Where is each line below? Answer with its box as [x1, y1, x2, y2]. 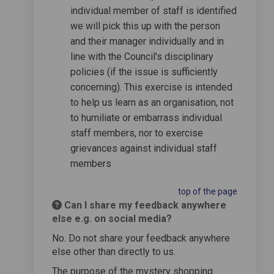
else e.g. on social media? [52, 212, 172, 224]
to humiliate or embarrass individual [70, 111, 222, 124]
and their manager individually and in [70, 35, 224, 47]
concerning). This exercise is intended [70, 81, 232, 93]
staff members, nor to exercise [70, 127, 203, 139]
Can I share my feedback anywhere [62, 199, 226, 211]
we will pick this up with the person [70, 20, 220, 32]
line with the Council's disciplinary [70, 50, 213, 62]
